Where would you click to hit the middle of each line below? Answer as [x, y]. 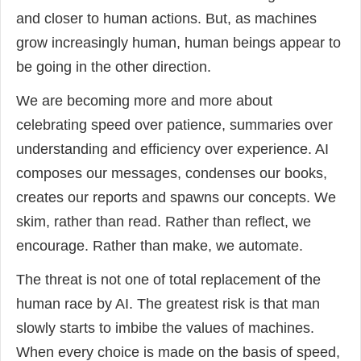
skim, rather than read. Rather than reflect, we [164, 221]
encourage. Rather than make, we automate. [160, 245]
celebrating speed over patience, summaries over [174, 124]
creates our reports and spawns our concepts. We [176, 197]
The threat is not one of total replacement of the [168, 279]
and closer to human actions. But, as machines [166, 18]
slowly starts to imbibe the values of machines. [167, 328]
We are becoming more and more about [144, 100]
